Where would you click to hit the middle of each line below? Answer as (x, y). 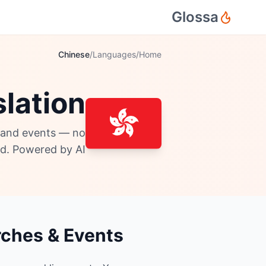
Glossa (195, 17)
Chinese (74, 54)
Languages (114, 54)
